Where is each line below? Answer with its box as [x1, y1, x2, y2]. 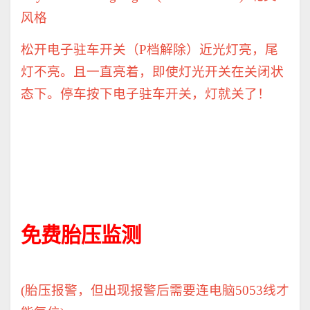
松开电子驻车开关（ [21, 42, 139, 57]
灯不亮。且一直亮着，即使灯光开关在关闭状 [21, 64, 284, 80]
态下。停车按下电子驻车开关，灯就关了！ [21, 86, 271, 102]
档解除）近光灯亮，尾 [147, 42, 278, 57]
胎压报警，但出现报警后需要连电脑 [25, 283, 235, 298]
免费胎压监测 [21, 224, 141, 247]
